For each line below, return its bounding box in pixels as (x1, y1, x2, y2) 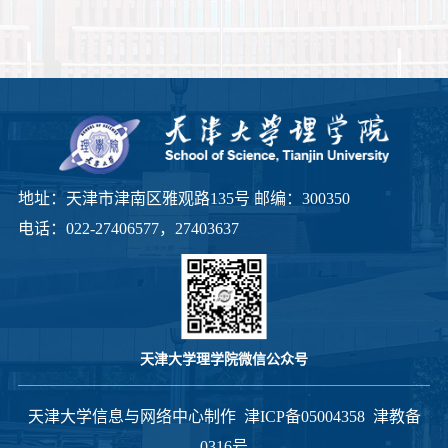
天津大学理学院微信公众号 (140, 347, 308, 368)
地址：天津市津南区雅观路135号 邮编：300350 (17, 189, 350, 207)
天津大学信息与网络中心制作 (27, 407, 244, 425)
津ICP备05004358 (243, 407, 365, 425)
